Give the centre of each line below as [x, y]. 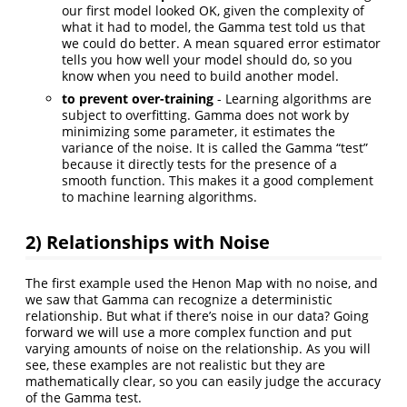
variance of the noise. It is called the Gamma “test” [215, 147]
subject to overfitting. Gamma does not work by [205, 114]
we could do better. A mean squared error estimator [221, 43]
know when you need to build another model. [200, 75]
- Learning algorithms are [293, 98]
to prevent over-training [138, 98]
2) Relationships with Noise [148, 241]
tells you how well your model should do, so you [207, 59]
